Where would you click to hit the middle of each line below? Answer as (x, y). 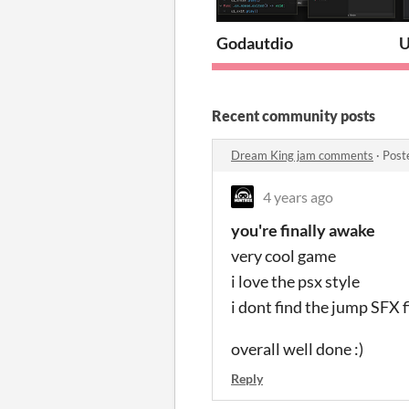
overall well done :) (297, 348)
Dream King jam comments (302, 155)
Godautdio (255, 42)
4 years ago (298, 196)
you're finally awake (303, 230)
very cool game (285, 255)
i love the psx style (295, 281)
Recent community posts (294, 115)
